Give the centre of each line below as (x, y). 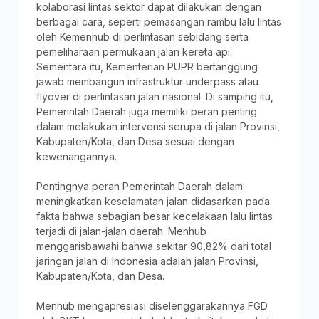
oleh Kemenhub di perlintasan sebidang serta (142, 36)
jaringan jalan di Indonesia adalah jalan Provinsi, (147, 261)
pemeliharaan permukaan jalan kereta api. (134, 51)
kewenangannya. (76, 156)
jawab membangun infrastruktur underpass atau (147, 81)
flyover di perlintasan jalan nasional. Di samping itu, (155, 96)
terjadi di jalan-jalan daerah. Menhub (121, 231)
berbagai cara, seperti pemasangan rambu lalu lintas (158, 21)
